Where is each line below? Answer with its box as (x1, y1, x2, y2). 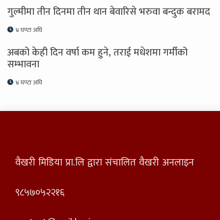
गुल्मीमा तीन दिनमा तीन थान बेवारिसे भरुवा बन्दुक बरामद (7, 3, 210, 21)
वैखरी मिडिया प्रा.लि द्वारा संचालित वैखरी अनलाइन (15, 154, 194, 171)
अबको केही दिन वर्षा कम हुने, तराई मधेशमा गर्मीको (7, 44, 188, 61)
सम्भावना (7, 56, 39, 73)
